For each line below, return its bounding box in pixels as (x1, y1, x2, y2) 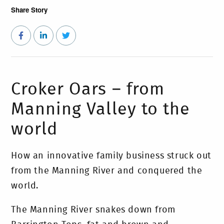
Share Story (11, 4, 48, 14)
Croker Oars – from (11, 81, 165, 98)
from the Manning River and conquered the (11, 166, 202, 175)
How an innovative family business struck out (11, 151, 211, 160)
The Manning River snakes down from (11, 205, 175, 214)
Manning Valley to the (11, 101, 190, 118)
